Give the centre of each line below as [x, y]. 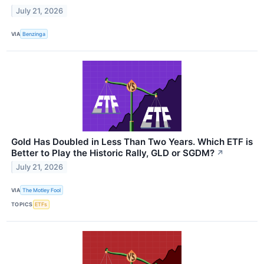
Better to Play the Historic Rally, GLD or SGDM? [113, 153]
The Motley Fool [42, 190]
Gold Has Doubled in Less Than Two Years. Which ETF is [132, 141]
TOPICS [22, 204]
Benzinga [34, 34]
